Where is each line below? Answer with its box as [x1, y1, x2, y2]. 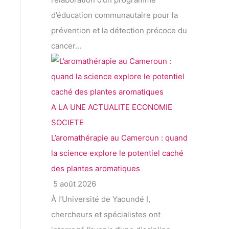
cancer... [51, 41, 81, 51]
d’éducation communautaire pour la [51, 10, 178, 20]
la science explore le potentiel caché [51, 148, 184, 158]
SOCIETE [51, 118, 84, 128]
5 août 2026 [51, 179, 96, 189]
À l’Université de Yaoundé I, [51, 194, 150, 204]
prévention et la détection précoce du [51, 26, 187, 36]
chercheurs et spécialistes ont [51, 210, 161, 220]
